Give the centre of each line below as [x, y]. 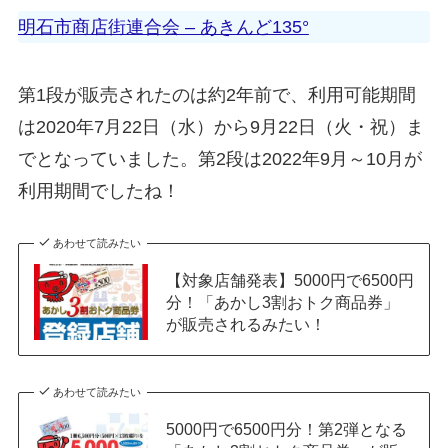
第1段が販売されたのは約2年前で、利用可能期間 [216, 94]
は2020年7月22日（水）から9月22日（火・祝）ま [220, 126]
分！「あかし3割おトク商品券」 [282, 301]
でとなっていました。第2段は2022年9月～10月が [219, 158]
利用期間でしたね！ [98, 190]
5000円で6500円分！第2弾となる [286, 428]
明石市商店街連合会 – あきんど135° [163, 27]
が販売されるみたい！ [245, 323]
